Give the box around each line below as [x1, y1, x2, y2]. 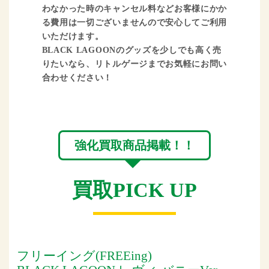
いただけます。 [41, 32, 104, 41]
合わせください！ [41, 73, 113, 83]
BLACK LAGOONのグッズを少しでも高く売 [41, 46, 222, 55]
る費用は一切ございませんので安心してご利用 [41, 18, 227, 28]
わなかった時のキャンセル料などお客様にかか [41, 4, 227, 14]
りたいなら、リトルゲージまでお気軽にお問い [41, 59, 227, 69]
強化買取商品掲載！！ [74, 138, 195, 152]
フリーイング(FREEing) [16, 248, 152, 262]
